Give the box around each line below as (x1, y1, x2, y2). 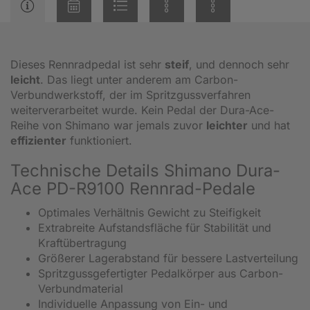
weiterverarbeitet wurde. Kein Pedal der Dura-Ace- (10, 102, 274, 117)
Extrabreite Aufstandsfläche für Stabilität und (38, 220, 271, 235)
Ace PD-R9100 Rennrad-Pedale (10, 178, 255, 199)
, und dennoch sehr (189, 57, 289, 71)
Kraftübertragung (38, 235, 127, 250)
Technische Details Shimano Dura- (10, 160, 280, 181)
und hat (248, 118, 290, 132)
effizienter (10, 133, 66, 147)
